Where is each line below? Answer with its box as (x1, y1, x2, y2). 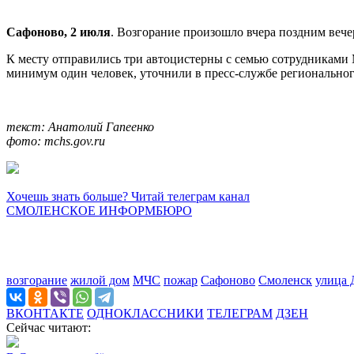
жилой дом (70, 273, 130, 287)
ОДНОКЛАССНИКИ (87, 306, 204, 320)
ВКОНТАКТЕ (6, 306, 84, 320)
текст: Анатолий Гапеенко (6, 119, 154, 134)
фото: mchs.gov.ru (6, 134, 105, 148)
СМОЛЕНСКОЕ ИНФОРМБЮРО (6, 203, 192, 217)
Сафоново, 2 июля (6, 24, 111, 39)
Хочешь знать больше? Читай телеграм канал (6, 189, 250, 203)
